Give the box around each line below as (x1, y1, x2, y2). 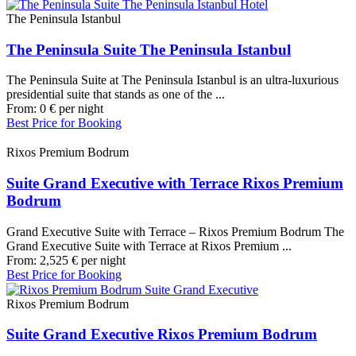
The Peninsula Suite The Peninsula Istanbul (6, 41, 291, 58)
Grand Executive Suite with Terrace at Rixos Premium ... (6, 238, 292, 253)
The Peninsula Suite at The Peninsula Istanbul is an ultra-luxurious (6, 73, 339, 87)
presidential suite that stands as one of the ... (6, 87, 225, 102)
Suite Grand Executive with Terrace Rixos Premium (6, 175, 343, 192)
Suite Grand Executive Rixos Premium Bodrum (6, 326, 317, 343)
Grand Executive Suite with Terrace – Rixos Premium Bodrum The (6, 224, 344, 238)
